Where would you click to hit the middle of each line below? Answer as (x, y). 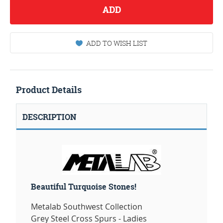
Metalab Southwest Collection (87, 207)
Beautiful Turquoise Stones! (84, 187)
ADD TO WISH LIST (117, 43)
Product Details (49, 90)
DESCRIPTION (49, 117)
